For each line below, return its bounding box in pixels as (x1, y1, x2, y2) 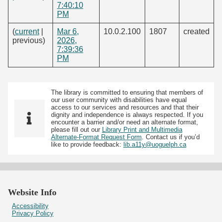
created (183, 27, 210, 36)
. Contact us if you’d (141, 133, 200, 141)
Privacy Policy (11, 209, 54, 217)
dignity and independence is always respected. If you (51, 111, 203, 118)
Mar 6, (57, 27, 79, 36)
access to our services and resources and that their (51, 103, 199, 111)
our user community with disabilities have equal (51, 96, 187, 104)
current (15, 27, 39, 36)
